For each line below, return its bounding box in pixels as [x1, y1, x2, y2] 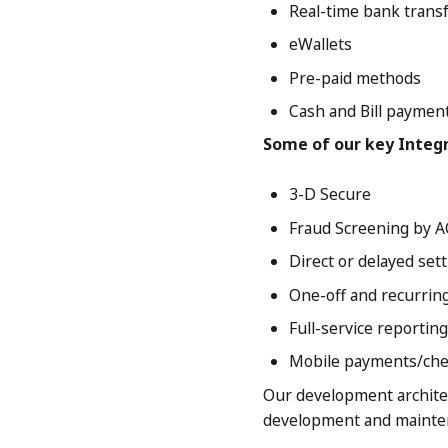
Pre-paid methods [288, 66, 421, 89]
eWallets [288, 33, 352, 56]
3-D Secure [288, 183, 371, 206]
